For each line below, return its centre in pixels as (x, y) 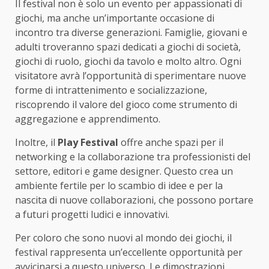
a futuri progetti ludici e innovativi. (92, 215)
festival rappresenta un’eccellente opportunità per (129, 252)
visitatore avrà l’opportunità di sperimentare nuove (131, 76)
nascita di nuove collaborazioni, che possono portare (134, 200)
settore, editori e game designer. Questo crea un (124, 171)
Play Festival (88, 143)
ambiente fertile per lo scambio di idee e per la (119, 186)
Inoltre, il (36, 143)
